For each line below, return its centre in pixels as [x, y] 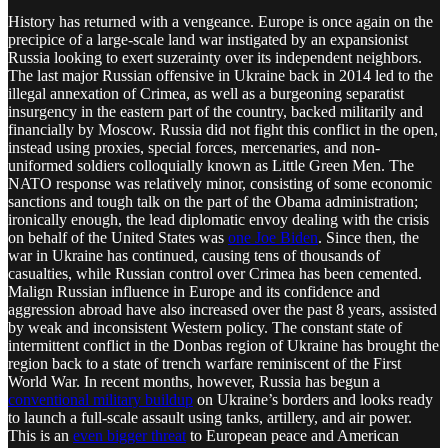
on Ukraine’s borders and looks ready [313, 399]
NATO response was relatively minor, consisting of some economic [220, 183]
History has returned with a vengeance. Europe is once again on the [220, 21]
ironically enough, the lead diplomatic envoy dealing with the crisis [218, 219]
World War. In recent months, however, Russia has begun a [194, 381]
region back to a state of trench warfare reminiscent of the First [204, 363]
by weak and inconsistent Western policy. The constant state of [205, 327]
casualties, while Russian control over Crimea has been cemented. [215, 273]
